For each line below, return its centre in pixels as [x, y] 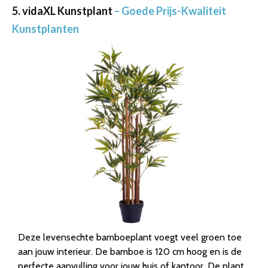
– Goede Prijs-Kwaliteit [170, 11]
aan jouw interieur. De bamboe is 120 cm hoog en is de [130, 252]
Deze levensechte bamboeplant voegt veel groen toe [130, 237]
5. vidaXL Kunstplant [63, 11]
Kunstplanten [45, 29]
